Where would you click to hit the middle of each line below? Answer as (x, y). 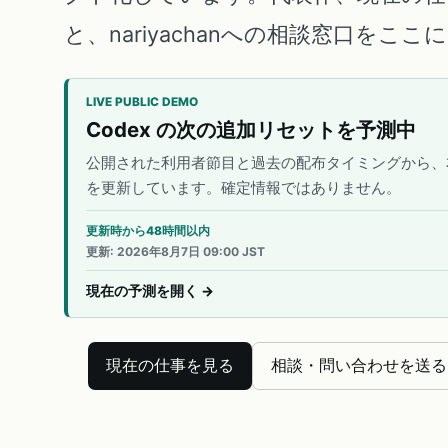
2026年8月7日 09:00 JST (191, 251)
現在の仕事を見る (170, 364)
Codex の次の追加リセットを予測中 (251, 129)
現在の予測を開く (142, 290)
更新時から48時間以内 (148, 230)
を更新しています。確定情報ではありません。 (243, 187)
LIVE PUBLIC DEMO (142, 101)
